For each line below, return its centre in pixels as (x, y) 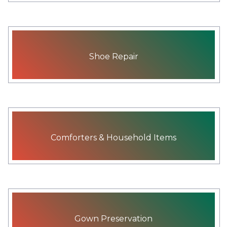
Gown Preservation (113, 218)
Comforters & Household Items (113, 137)
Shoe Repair (113, 56)
